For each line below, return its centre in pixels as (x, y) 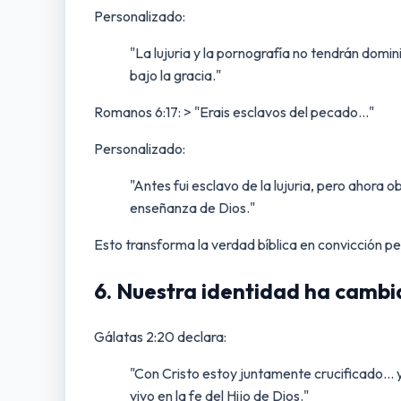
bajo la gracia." (175, 75)
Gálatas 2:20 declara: (160, 336)
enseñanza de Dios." (192, 207)
